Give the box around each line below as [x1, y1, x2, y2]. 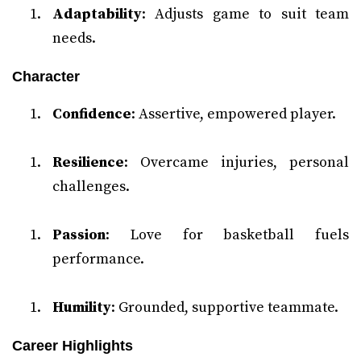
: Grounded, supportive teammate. [111, 298, 338, 317]
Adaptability [52, 5, 142, 23]
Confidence [52, 105, 131, 123]
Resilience [52, 153, 124, 172]
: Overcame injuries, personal [124, 153, 349, 172]
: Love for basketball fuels [106, 226, 349, 244]
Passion [52, 226, 106, 244]
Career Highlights [12, 338, 133, 354]
